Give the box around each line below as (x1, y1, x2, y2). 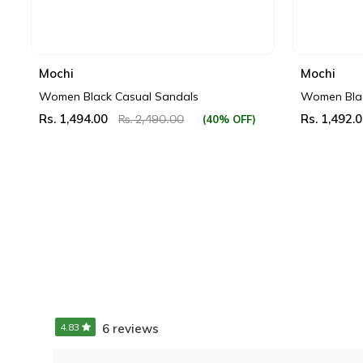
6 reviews (102, 320, 159, 336)
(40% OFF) (202, 112, 256, 126)
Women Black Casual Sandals (38, 88, 199, 104)
